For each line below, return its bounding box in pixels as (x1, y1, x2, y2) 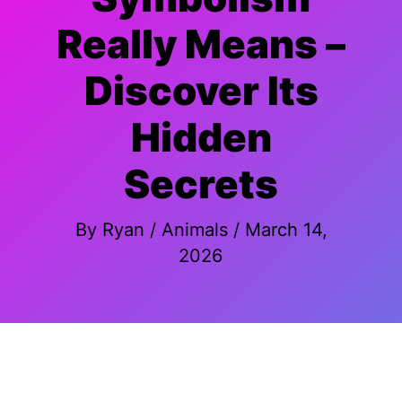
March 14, (244, 218, 328, 240)
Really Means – (57, 20, 345, 68)
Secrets (124, 160, 278, 208)
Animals (161, 218, 228, 240)
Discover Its (83, 66, 319, 115)
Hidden (130, 113, 272, 162)
